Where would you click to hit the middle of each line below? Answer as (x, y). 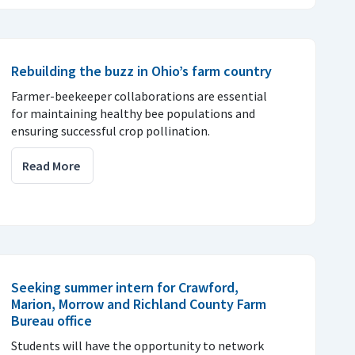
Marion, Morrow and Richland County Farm (139, 303)
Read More (51, 165)
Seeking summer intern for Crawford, (125, 287)
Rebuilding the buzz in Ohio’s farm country (141, 71)
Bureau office (52, 320)
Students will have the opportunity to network (137, 345)
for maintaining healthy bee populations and (133, 113)
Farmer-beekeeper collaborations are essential (139, 95)
